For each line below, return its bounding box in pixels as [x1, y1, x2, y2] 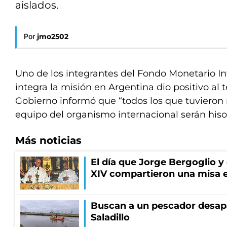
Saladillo [91, 212, 130, 223]
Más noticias [15, 134, 82, 146]
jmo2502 [37, 32, 68, 41]
